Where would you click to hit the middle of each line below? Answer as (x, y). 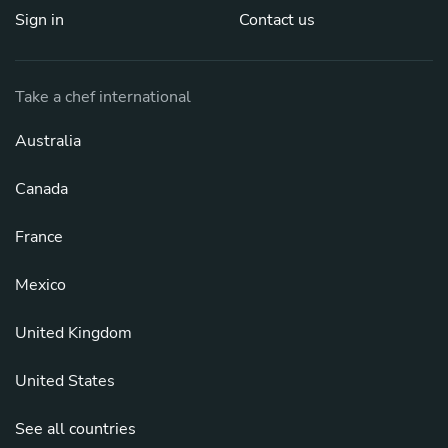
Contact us (277, 19)
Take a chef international (103, 96)
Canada (41, 188)
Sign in (39, 19)
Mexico (40, 284)
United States (65, 380)
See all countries (75, 428)
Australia (48, 140)
